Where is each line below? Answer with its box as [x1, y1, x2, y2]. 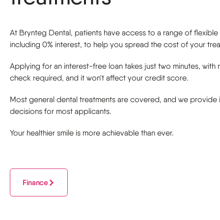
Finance [23, 178, 48, 187]
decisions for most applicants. [10, 107, 111, 116]
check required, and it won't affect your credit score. [10, 73, 189, 82]
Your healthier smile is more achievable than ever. [10, 128, 174, 137]
